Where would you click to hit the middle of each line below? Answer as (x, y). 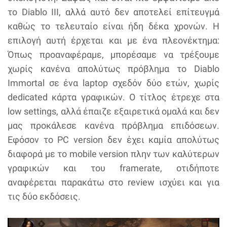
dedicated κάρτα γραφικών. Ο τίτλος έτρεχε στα (113, 97)
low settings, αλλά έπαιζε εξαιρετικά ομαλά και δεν (113, 111)
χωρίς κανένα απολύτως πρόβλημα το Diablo (113, 68)
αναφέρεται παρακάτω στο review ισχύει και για (113, 182)
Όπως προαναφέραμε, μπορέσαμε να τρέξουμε (113, 54)
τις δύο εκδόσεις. (44, 196)
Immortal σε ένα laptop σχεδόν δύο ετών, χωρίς (113, 83)
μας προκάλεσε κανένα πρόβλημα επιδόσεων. (113, 125)
